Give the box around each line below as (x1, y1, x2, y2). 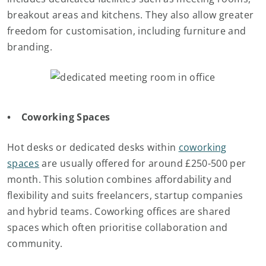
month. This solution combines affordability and (7, 173, 232, 186)
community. (7, 237, 63, 250)
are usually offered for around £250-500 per (39, 157, 246, 170)
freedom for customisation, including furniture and (7, 24, 246, 37)
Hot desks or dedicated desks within (7, 141, 179, 154)
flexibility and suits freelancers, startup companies (7, 189, 243, 202)
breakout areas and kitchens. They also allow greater (7, 8, 254, 21)
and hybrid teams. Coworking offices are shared (7, 205, 231, 218)
